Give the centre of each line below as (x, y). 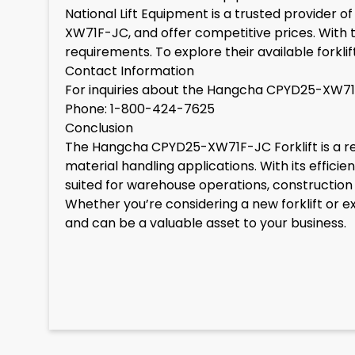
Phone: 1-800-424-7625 (140, 109)
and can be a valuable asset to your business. (206, 223)
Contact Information (130, 71)
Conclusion (99, 128)
